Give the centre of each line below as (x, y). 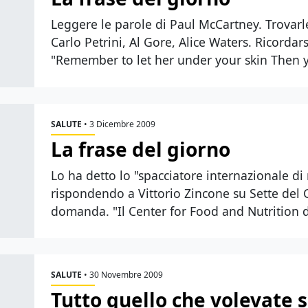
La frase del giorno (141, 149)
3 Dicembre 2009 (122, 124)
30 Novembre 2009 (126, 275)
